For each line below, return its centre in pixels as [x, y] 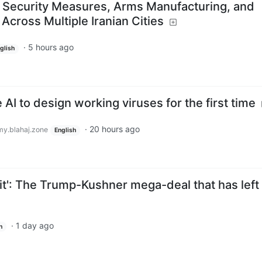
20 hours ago [114, 129]
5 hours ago [51, 47]
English [65, 130]
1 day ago [35, 225]
